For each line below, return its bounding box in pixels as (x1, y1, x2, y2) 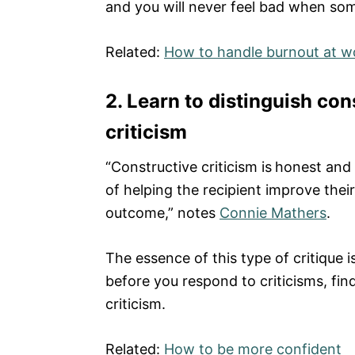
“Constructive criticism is (105, 158, 272, 175)
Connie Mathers (219, 204, 326, 221)
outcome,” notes (105, 204, 219, 221)
